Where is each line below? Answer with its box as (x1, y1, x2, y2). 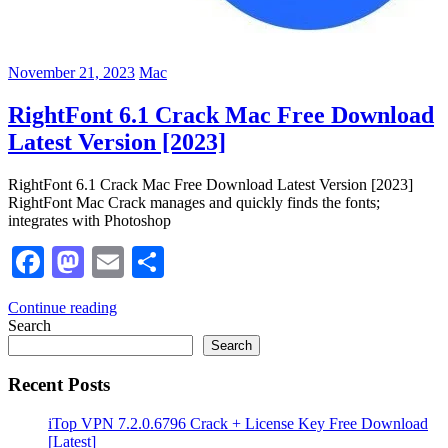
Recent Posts (8, 374, 110, 396)
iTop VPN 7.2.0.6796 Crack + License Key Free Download (48, 415, 428, 433)
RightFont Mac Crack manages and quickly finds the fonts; (8, 193, 380, 211)
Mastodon (84, 243, 211, 280)
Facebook (44, 243, 168, 280)
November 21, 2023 (8, 63, 135, 81)
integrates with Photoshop (8, 211, 171, 229)
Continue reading (8, 298, 117, 316)
